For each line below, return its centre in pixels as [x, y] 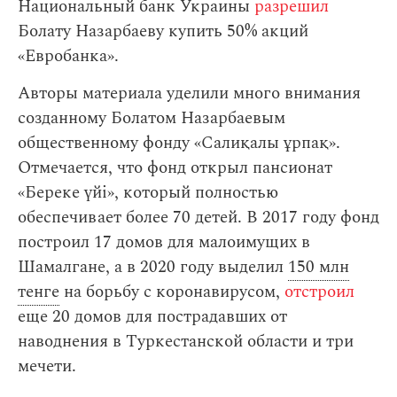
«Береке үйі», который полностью [148, 193]
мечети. [47, 366]
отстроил [319, 292]
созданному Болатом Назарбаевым [152, 118]
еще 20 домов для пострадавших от [152, 317]
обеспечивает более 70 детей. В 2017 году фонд [198, 218]
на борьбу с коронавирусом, [172, 292]
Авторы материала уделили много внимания [189, 93]
